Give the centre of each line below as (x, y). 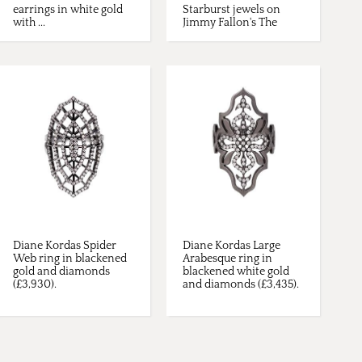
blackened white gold (236, 272)
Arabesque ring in (227, 259)
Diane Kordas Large (232, 246)
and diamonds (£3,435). (241, 285)
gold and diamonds (61, 272)
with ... (29, 23)
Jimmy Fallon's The (230, 23)
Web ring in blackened (70, 259)
